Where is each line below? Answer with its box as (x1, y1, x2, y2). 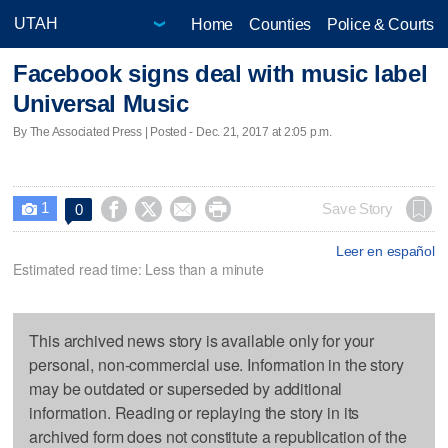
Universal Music (13, 90, 189, 118)
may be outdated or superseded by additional (29, 376, 343, 400)
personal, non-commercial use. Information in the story (29, 352, 404, 376)
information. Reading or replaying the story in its (29, 400, 360, 424)
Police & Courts (326, 15, 434, 33)
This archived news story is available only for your (29, 328, 375, 352)
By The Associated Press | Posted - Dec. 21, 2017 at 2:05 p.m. (13, 124, 332, 139)
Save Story (322, 200, 393, 217)
